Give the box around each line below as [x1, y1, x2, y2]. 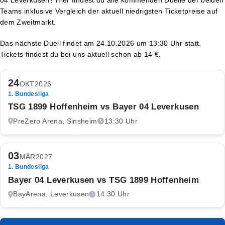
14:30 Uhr [96, 190, 130, 198]
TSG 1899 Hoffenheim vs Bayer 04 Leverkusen [8, 102, 199, 111]
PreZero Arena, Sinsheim [13, 117, 97, 125]
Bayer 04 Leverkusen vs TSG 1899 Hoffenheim [8, 175, 199, 184]
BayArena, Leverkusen [13, 190, 89, 198]
